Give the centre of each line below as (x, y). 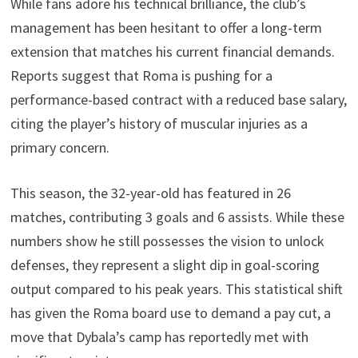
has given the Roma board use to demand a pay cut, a (170, 312)
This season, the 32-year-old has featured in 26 (150, 193)
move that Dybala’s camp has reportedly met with (159, 336)
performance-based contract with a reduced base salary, (178, 99)
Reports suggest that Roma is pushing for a (141, 75)
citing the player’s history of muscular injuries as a (159, 123)
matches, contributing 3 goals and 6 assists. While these (177, 217)
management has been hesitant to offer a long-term (166, 27)
